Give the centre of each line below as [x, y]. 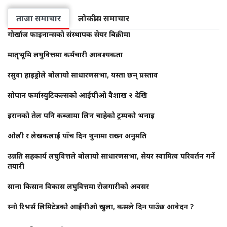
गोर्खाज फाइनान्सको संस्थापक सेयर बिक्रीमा [69, 34]
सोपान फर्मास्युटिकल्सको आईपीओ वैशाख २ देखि [77, 95]
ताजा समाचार [39, 18]
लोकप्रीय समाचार [104, 18]
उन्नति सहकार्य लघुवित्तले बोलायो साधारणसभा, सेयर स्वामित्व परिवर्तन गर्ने [111, 156]
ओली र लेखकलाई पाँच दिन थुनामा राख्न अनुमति [77, 136]
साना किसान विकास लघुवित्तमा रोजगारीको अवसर [78, 186]
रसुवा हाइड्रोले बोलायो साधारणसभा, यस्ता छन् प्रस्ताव [83, 75]
